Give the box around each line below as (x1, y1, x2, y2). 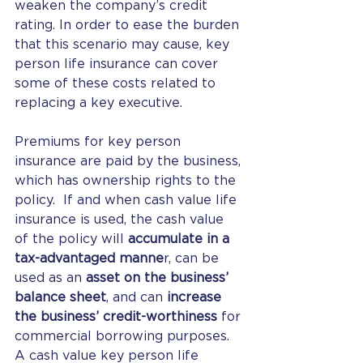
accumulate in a (128, 233, 233, 246)
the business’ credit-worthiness (15, 310, 217, 323)
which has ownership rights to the (15, 174, 240, 187)
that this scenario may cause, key (15, 38, 233, 51)
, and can (106, 291, 167, 304)
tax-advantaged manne (15, 252, 164, 265)
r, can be (164, 252, 223, 265)
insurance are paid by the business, (15, 155, 245, 168)
